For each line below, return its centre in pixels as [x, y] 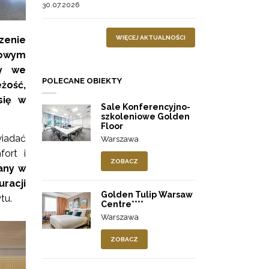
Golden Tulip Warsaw [147, 195]
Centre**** [122, 204]
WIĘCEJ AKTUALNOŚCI [151, 38]
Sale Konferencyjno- [146, 107]
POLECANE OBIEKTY [82, 81]
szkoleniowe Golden [145, 116]
